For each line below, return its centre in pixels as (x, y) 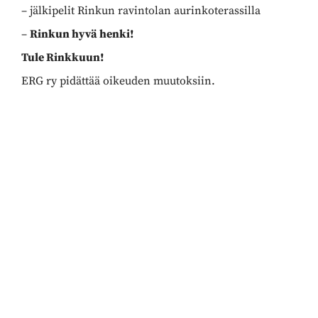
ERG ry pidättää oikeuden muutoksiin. (118, 81)
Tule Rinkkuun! (63, 57)
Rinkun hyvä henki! (82, 34)
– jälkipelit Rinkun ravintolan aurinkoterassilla (141, 10)
